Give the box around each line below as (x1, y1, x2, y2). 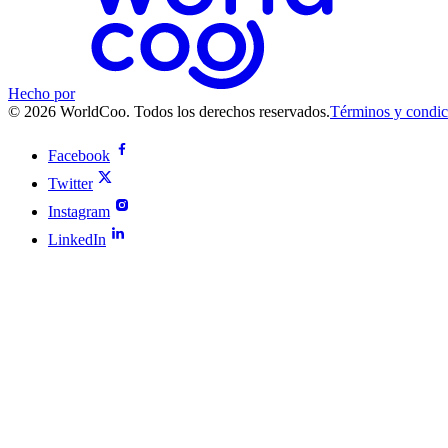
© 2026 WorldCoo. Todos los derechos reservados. (8, 102, 330, 120)
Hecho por (8, 84, 75, 102)
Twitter (48, 174, 93, 192)
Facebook (48, 146, 110, 164)
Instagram (48, 202, 110, 220)
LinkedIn (48, 230, 106, 248)
